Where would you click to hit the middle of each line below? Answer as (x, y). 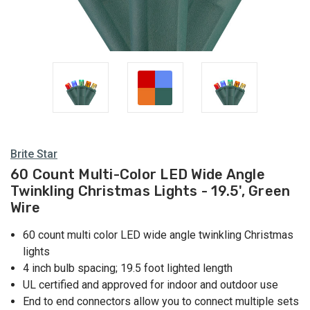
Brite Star (34, 154)
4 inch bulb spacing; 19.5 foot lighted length (128, 268)
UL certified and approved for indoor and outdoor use (151, 285)
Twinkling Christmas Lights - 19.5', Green (151, 191)
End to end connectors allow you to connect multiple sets (161, 302)
